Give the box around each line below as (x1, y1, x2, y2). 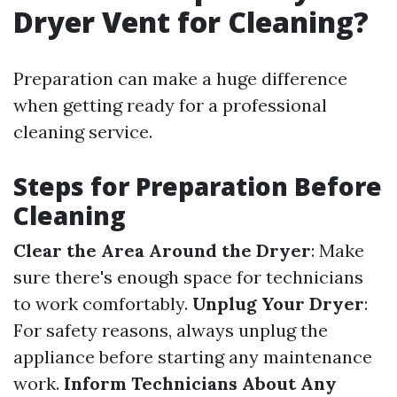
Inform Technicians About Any (64, 372, 337, 395)
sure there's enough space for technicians (13, 266, 363, 289)
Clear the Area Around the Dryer (13, 239, 311, 262)
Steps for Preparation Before (13, 169, 382, 204)
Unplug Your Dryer (192, 292, 364, 315)
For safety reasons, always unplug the (13, 319, 328, 342)
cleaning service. (13, 121, 152, 144)
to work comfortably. (13, 292, 192, 315)
